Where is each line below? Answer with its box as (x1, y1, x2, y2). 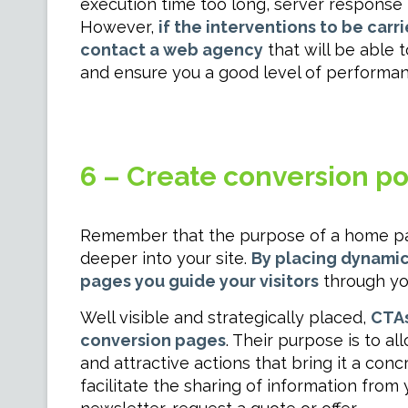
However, (79, 17, 158, 36)
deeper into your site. (79, 249, 251, 268)
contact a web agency (79, 40, 263, 59)
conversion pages (79, 331, 226, 350)
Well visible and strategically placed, (79, 308, 371, 327)
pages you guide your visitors (79, 271, 319, 291)
